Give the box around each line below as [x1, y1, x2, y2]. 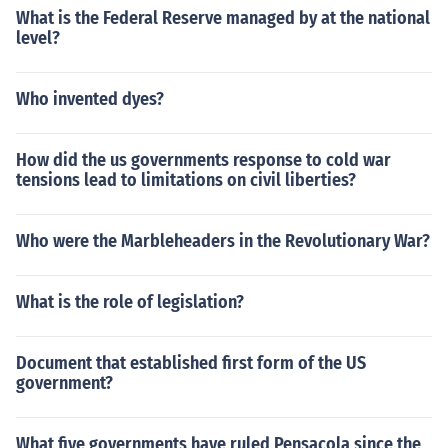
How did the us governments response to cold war [16, 149, 391, 171]
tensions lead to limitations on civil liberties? [16, 169, 356, 191]
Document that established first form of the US [16, 352, 366, 374]
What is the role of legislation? [16, 291, 244, 313]
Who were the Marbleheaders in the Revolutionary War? [16, 230, 430, 252]
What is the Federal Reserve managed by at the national [16, 7, 430, 29]
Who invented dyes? [16, 88, 164, 110]
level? [16, 27, 60, 49]
